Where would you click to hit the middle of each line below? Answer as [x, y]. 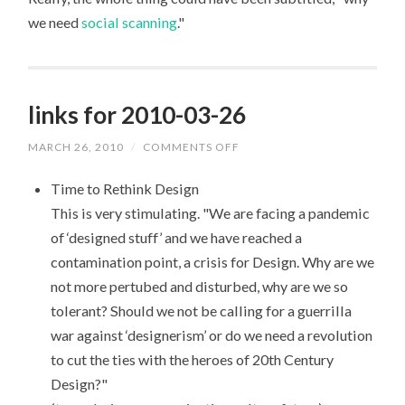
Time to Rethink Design [124, 188]
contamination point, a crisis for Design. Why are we [212, 261]
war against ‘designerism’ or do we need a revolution [211, 334]
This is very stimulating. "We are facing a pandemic [210, 212]
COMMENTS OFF [192, 146]
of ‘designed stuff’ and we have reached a [176, 237]
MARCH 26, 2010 [76, 146]
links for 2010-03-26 [137, 114]
